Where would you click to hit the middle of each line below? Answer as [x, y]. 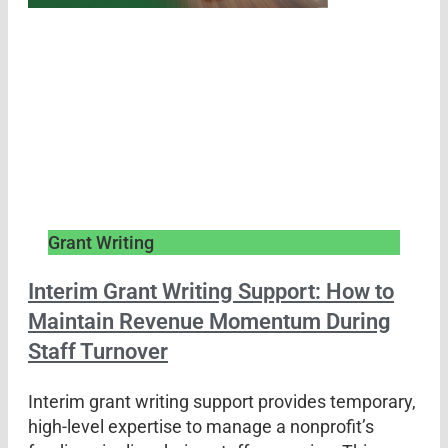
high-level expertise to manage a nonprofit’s [201, 426]
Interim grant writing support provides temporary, [222, 401]
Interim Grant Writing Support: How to [211, 291]
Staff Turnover [98, 351]
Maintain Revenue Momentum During [209, 321]
